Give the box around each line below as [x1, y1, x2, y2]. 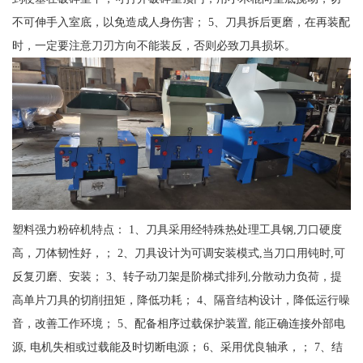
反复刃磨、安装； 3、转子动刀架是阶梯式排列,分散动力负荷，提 [11, 270, 342, 284]
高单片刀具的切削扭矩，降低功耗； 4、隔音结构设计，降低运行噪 [11, 293, 350, 307]
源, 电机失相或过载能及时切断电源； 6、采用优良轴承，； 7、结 [11, 340, 343, 354]
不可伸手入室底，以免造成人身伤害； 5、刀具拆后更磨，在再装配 [11, 15, 350, 29]
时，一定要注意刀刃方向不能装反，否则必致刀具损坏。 [11, 39, 296, 53]
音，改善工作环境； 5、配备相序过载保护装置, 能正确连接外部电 [11, 317, 345, 331]
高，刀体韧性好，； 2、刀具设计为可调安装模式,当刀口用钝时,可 [11, 246, 345, 260]
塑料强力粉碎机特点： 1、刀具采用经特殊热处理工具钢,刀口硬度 [11, 223, 342, 237]
